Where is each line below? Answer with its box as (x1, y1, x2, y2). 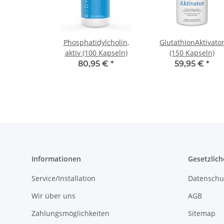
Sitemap (187, 208, 215, 218)
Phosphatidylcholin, (63, 37, 129, 47)
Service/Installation (31, 173, 95, 183)
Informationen (31, 154, 81, 164)
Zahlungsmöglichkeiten (31, 208, 109, 218)
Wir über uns (31, 191, 75, 200)
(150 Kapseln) (169, 48, 214, 58)
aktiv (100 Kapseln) (64, 48, 127, 58)
